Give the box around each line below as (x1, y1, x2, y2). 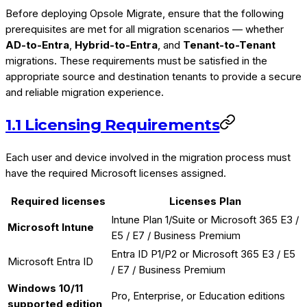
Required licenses (10, 194, 106, 208)
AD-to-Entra (5, 38, 69, 52)
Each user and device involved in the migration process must (5, 150, 291, 164)
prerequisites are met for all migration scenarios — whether (5, 23, 284, 36)
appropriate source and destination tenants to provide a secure (5, 70, 302, 84)
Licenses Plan (169, 194, 241, 208)
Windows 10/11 (8, 281, 83, 295)
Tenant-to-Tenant (183, 38, 275, 52)
